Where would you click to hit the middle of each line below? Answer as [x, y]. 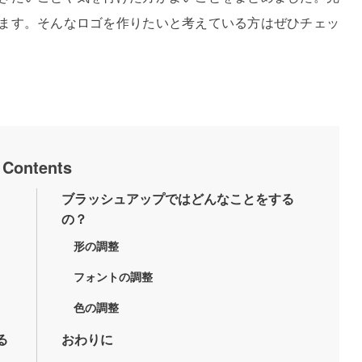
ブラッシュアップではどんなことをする [178, 198]
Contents [37, 166]
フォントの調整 [113, 276]
